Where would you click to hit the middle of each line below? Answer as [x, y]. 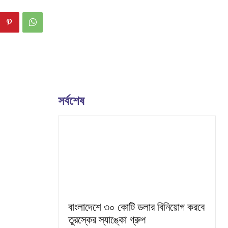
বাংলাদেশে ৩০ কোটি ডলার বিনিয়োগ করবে [136, 207]
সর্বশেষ [71, 100]
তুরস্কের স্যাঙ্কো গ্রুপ [107, 220]
